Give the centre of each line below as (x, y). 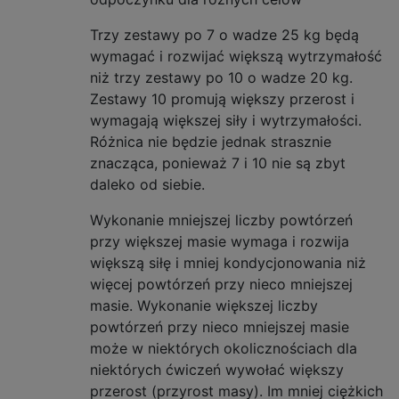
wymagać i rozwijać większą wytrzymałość (236, 56)
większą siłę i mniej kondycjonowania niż (228, 263)
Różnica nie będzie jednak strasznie (211, 142)
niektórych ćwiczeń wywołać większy (217, 370)
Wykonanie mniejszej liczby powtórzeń (221, 220)
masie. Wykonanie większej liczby (204, 305)
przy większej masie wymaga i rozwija (220, 241)
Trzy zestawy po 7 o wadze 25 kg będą (224, 35)
